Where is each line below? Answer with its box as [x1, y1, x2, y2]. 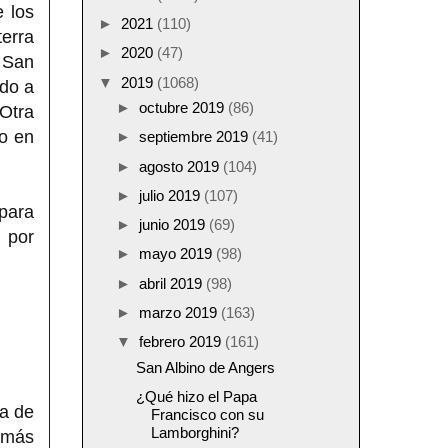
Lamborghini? [150, 423, 239, 441]
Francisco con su [150, 405, 264, 423]
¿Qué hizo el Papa [135, 387, 257, 405]
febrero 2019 [139, 333, 225, 351]
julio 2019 [139, 186, 204, 204]
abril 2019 [139, 274, 206, 292]
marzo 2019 [139, 303, 221, 321]
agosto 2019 [139, 157, 223, 175]
